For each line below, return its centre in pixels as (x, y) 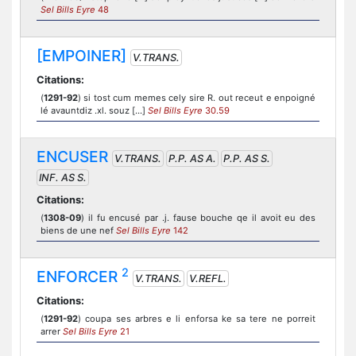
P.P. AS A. (192, 159)
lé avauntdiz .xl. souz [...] (94, 110)
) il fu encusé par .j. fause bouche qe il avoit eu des (198, 218)
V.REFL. (208, 279)
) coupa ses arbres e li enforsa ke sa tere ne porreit (197, 319)
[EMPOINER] (81, 56)
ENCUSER (72, 157)
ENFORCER (79, 277)
